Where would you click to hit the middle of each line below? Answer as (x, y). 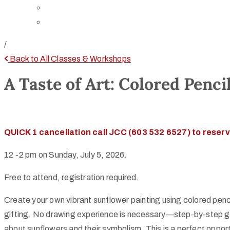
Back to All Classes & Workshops (70, 59)
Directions (64, 7)
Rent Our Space (75, 22)
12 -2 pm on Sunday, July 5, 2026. (66, 155)
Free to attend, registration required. (72, 177)
